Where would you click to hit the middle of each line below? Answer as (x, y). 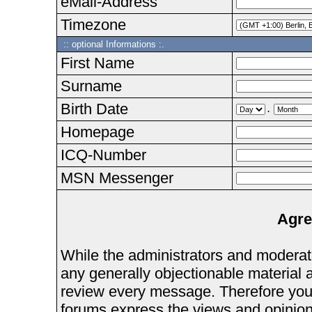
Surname (91, 86)
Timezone (93, 25)
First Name (97, 63)
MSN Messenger (117, 178)
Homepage (97, 132)
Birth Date (94, 109)
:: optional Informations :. (112, 44)
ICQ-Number (103, 155)
